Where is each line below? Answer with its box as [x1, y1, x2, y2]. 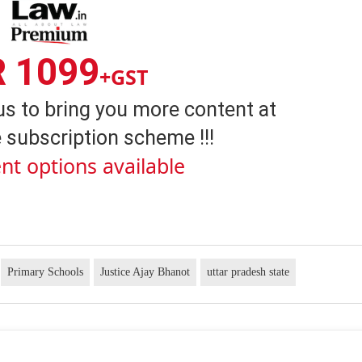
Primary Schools [7, 266, 84, 279]
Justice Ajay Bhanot [100, 266, 191, 279]
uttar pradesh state [207, 266, 290, 279]
